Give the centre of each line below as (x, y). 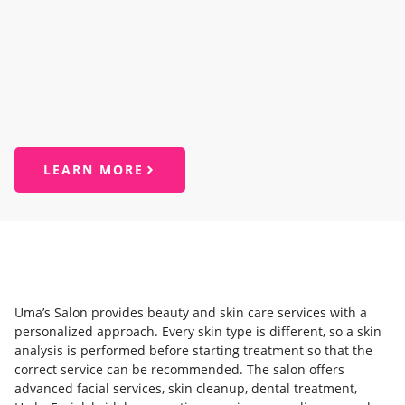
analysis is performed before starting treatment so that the (193, 350)
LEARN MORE (94, 169)
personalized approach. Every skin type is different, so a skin (198, 331)
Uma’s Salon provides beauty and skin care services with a (191, 312)
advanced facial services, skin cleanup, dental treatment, (186, 388)
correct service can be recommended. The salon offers (179, 369)
